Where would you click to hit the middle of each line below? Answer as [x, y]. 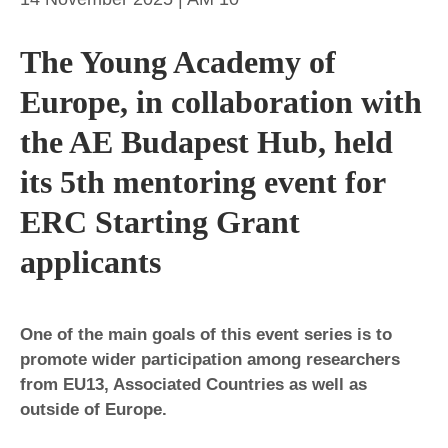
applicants [90, 261]
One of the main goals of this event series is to [206, 334]
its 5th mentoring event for [202, 181]
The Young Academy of [178, 61]
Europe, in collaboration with [221, 101]
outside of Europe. [93, 409]
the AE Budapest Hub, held [206, 141]
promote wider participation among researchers [210, 359]
